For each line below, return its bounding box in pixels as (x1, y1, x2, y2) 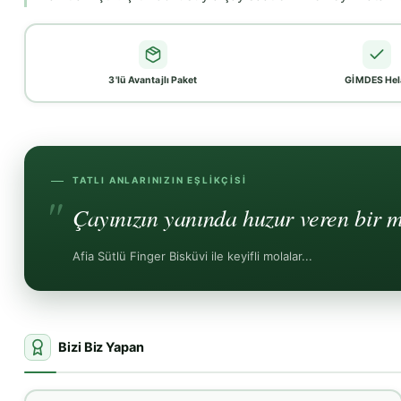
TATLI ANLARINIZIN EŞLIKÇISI (73, 175, 247, 186)
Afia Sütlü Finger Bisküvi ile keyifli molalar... (73, 249, 312, 264)
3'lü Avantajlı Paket (108, 74, 198, 87)
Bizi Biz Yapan (58, 339, 144, 356)
